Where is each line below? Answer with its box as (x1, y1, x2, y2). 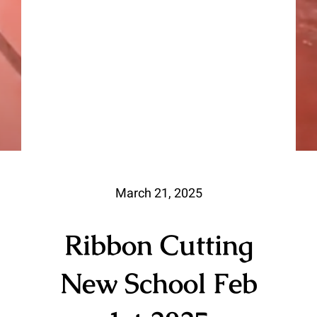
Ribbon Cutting (64, 226, 253, 263)
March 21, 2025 (115, 183, 202, 203)
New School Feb (59, 265, 258, 301)
